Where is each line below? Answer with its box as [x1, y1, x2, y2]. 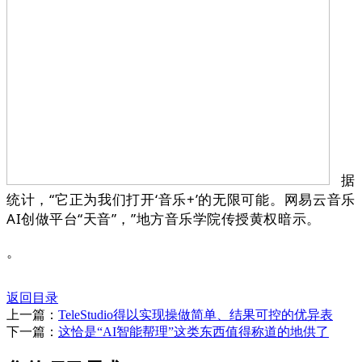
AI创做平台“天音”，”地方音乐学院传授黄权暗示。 [6, 209, 321, 229]
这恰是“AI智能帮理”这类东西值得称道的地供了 [58, 325, 329, 339]
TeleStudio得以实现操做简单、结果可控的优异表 [58, 308, 333, 322]
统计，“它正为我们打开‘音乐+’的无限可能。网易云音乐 [6, 190, 356, 209]
